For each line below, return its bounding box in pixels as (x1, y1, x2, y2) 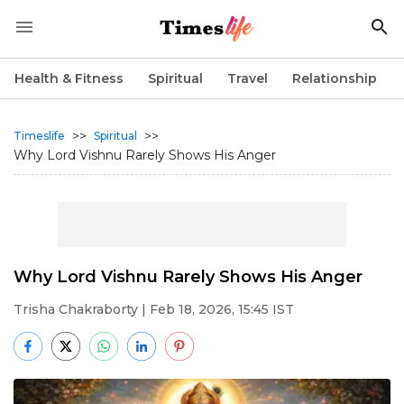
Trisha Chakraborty (14, 301, 138, 317)
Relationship (292, 70, 377, 87)
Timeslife (14, 129, 65, 142)
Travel (227, 70, 268, 87)
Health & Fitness (14, 70, 124, 87)
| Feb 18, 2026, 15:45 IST (138, 301, 294, 317)
